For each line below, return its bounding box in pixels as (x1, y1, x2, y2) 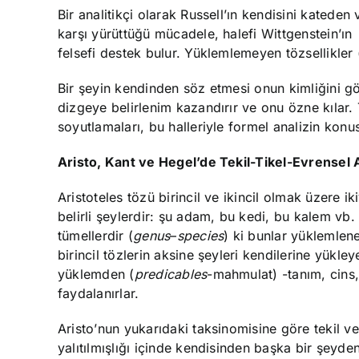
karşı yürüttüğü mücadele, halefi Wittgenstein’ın (58, 25, 357, 42)
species (176, 227, 224, 244)
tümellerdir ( (58, 227, 134, 244)
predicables (134, 265, 208, 282)
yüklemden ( (58, 265, 135, 282)
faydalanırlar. (58, 284, 139, 301)
